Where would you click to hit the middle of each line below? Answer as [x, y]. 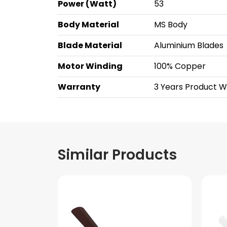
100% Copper [180, 66]
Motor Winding [90, 66]
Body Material [88, 25]
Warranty [79, 87]
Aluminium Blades [189, 45]
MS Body [171, 25]
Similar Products [117, 155]
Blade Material [90, 45]
